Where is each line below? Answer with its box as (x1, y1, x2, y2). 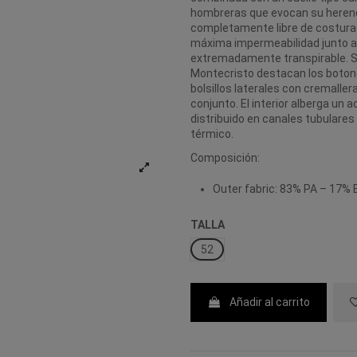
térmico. (190, 127, 233, 140)
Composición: (190, 151, 260, 165)
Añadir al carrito (229, 296, 310, 309)
